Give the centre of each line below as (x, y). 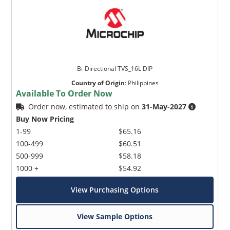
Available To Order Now (64, 94)
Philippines (143, 83)
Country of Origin (98, 83)
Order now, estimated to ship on (85, 107)
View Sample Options (115, 217)
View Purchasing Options (115, 190)
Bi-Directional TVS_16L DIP (115, 69)
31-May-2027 (164, 107)
